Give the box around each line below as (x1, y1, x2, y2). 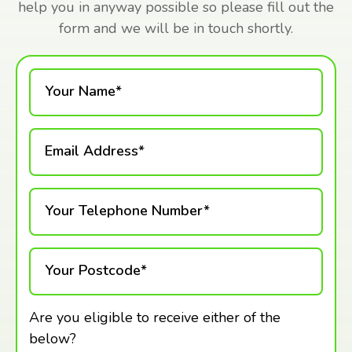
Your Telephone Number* (45, 201, 210, 220)
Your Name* (45, 82, 122, 101)
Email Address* (45, 141, 145, 160)
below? (29, 329, 76, 348)
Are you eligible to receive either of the (29, 308, 280, 327)
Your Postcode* (45, 261, 147, 280)
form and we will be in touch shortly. (59, 19, 293, 38)
